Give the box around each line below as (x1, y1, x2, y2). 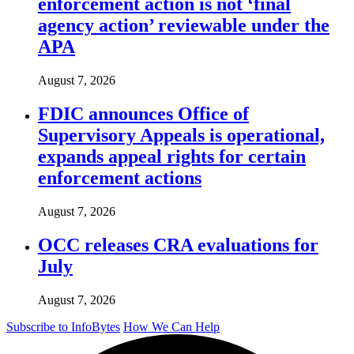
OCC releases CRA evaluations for (38, 234, 318, 255)
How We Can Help (123, 319, 220, 333)
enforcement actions (38, 167, 201, 188)
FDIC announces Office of (38, 103, 249, 124)
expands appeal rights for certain (38, 145, 306, 167)
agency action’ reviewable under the (38, 15, 330, 36)
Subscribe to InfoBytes (6, 319, 120, 333)
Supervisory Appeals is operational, (38, 124, 325, 145)
